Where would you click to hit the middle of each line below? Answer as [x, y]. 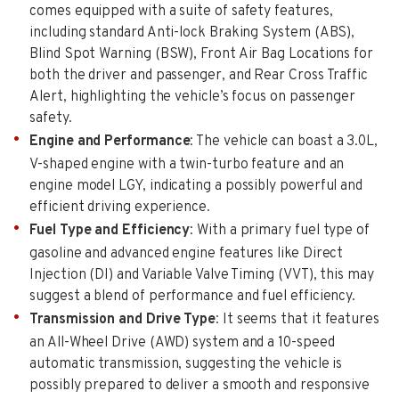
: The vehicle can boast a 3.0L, [284, 141]
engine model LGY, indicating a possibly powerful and [196, 186]
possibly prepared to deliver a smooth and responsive [200, 385]
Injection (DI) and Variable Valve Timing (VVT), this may [202, 275]
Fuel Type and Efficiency [110, 230]
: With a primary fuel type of [280, 230]
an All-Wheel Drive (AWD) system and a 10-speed [182, 342]
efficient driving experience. [120, 207]
